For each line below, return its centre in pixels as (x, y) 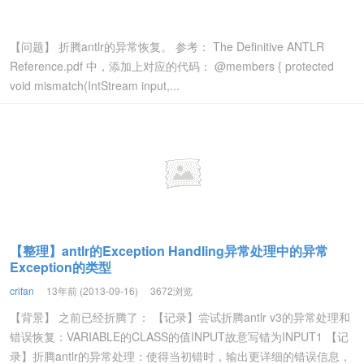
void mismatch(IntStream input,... (95, 85)
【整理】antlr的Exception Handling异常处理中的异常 (169, 251)
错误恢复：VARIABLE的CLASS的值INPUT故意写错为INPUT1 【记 (179, 336)
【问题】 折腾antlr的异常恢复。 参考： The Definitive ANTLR (167, 46)
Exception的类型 (61, 267)
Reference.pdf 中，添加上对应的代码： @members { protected (172, 66)
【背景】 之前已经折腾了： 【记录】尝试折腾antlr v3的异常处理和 (180, 317)
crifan (22, 290)
